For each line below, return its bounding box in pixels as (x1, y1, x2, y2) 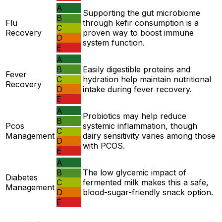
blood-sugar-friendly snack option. (83, 187, 213, 198)
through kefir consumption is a (83, 18, 199, 28)
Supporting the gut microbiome (83, 8, 200, 18)
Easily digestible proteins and (83, 64, 190, 75)
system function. (83, 38, 145, 48)
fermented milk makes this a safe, (83, 177, 209, 188)
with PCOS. (83, 141, 125, 151)
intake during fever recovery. (83, 84, 192, 95)
